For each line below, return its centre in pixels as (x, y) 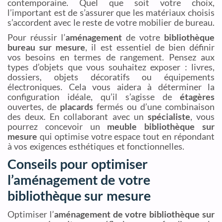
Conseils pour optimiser (78, 164)
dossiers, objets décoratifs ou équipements (111, 77)
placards (77, 107)
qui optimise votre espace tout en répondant (126, 137)
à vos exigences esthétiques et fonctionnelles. (96, 146)
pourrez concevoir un (57, 127)
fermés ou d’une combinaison (154, 107)
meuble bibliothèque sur (161, 127)
